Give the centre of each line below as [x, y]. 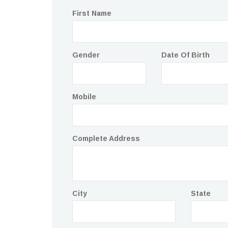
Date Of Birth [186, 55]
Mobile [84, 97]
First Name [92, 13]
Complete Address [106, 138]
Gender [86, 55]
